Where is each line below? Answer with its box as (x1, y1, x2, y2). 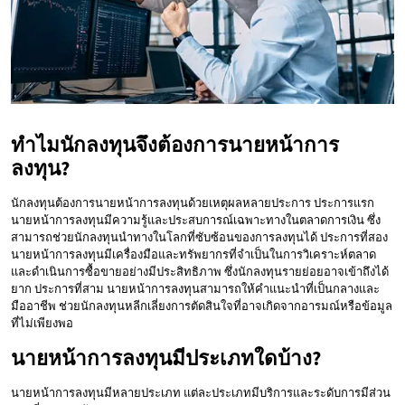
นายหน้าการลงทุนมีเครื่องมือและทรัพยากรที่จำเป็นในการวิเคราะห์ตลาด (11, 247, 376, 263)
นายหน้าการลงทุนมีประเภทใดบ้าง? (11, 345, 321, 372)
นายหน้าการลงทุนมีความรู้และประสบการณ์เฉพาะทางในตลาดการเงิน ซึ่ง (11, 212, 381, 229)
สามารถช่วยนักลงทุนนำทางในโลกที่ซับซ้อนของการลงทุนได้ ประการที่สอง (11, 230, 388, 246)
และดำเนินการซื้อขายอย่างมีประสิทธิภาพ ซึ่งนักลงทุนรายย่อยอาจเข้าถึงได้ (11, 264, 389, 280)
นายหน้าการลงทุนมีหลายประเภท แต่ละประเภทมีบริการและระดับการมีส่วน (11, 385, 391, 401)
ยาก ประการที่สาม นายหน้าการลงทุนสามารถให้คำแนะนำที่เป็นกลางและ (11, 281, 380, 297)
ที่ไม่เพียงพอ (11, 316, 73, 332)
